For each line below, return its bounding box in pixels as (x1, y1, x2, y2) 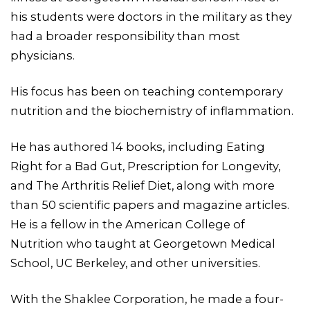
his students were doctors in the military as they (10, 9, 292, 24)
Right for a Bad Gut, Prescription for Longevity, (10, 158, 280, 173)
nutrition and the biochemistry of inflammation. (10, 103, 293, 118)
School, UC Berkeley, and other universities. (10, 255, 260, 270)
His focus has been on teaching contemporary (10, 84, 283, 98)
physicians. (10, 48, 75, 62)
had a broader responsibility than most (10, 28, 240, 43)
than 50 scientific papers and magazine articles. (10, 197, 289, 212)
